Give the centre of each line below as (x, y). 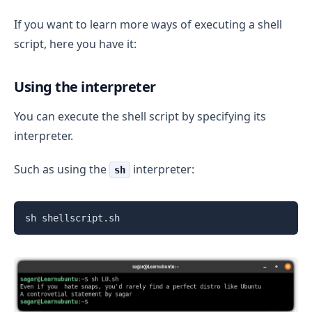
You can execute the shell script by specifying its (140, 116)
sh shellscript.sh (72, 218)
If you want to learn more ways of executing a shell (148, 24)
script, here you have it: (75, 44)
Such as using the (62, 169)
